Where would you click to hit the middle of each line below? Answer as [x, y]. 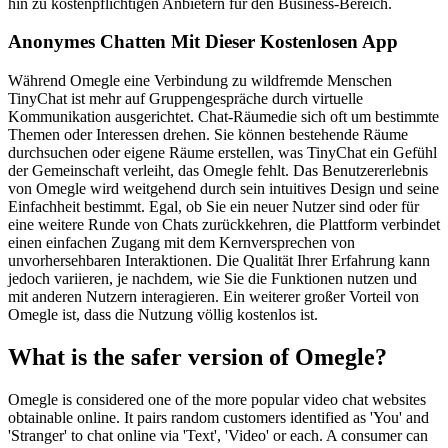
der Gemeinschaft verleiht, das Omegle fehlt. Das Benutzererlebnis [218, 171]
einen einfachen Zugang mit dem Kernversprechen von [181, 243]
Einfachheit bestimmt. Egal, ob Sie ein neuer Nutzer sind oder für [213, 207]
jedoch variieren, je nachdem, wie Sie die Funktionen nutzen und [212, 279]
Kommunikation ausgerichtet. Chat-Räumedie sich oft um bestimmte [223, 117]
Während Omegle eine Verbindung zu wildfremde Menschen [200, 81]
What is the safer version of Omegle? [197, 356]
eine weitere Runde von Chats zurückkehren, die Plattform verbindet [224, 225]
